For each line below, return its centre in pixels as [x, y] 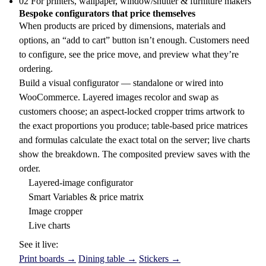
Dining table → [107, 259]
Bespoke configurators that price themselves [107, 13]
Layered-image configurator [81, 183]
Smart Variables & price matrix [86, 197]
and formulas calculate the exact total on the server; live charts [134, 140]
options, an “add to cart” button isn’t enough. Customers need [134, 40]
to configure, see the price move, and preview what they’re [129, 54]
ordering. [36, 69]
